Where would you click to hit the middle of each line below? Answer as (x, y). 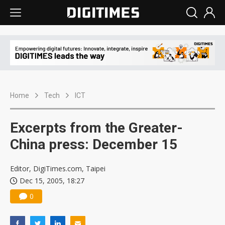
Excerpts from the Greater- (96, 128)
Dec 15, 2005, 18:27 (52, 181)
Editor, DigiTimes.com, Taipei (58, 169)
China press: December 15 (94, 145)
